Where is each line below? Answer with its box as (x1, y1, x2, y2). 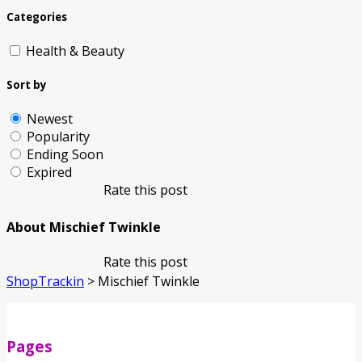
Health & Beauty (26, 42, 124, 61)
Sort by (6, 78, 47, 93)
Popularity (27, 128, 90, 146)
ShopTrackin (6, 271, 84, 290)
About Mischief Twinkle (6, 217, 161, 236)
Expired (27, 163, 72, 182)
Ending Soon (27, 145, 103, 164)
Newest (27, 110, 73, 128)
